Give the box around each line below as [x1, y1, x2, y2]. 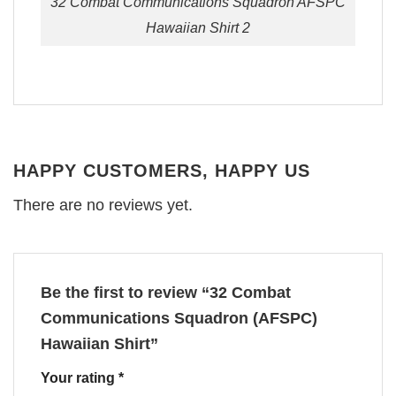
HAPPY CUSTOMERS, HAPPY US [13, 160, 310, 180]
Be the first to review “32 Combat [41, 283, 291, 301]
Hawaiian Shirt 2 [146, 19, 250, 35]
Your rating [41, 369, 118, 385]
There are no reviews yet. [13, 195, 193, 214]
